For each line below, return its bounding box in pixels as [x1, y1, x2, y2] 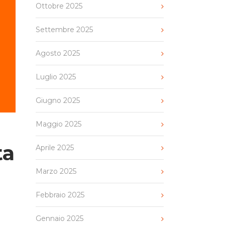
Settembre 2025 [36, 25, 93, 34]
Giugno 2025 [36, 96, 80, 105]
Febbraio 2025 [36, 190, 84, 199]
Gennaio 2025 [36, 214, 83, 223]
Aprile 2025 [36, 143, 74, 152]
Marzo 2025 [36, 167, 76, 176]
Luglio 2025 [36, 72, 76, 81]
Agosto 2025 [36, 49, 80, 58]
